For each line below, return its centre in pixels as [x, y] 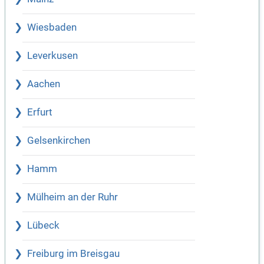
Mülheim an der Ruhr [72, 197]
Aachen [44, 84]
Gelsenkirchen [59, 141]
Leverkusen [52, 56]
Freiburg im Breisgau [73, 254]
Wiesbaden [52, 28]
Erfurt [40, 113]
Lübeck [43, 226]
